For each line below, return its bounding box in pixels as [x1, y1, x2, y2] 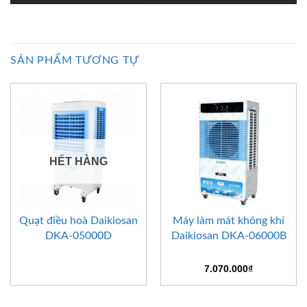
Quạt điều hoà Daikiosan [19, 215, 138, 227]
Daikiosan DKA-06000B [171, 230, 286, 242]
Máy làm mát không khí [173, 215, 284, 227]
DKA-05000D [45, 230, 112, 242]
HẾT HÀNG [49, 156, 108, 168]
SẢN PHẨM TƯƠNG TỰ [10, 55, 139, 66]
